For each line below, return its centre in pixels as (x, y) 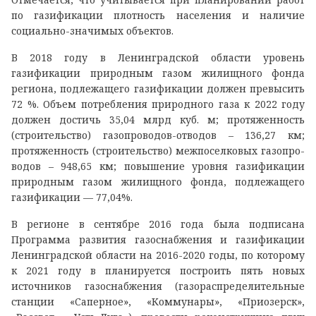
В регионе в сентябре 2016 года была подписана (158, 224)
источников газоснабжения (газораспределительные (158, 286)
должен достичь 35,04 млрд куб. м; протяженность (158, 120)
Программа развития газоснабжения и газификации (158, 239)
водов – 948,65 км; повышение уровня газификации (158, 166)
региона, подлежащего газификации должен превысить (158, 89)
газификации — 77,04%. (72, 197)
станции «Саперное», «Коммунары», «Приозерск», (158, 302)
